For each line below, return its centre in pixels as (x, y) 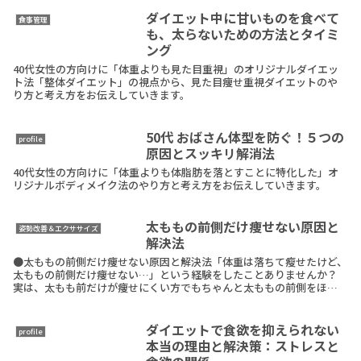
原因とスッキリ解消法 (210, 153)
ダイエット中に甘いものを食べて (242, 18)
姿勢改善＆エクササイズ (58, 229)
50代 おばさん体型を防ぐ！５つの (245, 137)
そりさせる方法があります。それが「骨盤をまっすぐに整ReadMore (175, 301)
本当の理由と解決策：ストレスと (242, 345)
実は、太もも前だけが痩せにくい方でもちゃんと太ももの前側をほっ (176, 288)
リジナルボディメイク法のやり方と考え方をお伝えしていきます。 (170, 185)
